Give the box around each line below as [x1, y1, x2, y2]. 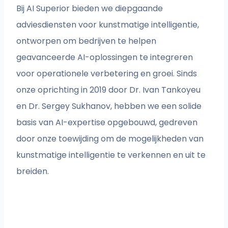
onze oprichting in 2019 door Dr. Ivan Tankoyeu [16, 84, 201, 96]
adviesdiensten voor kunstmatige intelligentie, [16, 19, 199, 31]
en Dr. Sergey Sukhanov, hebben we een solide [16, 100, 202, 112]
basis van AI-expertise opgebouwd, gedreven [16, 117, 198, 129]
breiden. [16, 165, 49, 178]
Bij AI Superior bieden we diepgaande [16, 3, 163, 15]
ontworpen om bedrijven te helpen [16, 35, 157, 47]
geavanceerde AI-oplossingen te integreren [16, 51, 193, 64]
